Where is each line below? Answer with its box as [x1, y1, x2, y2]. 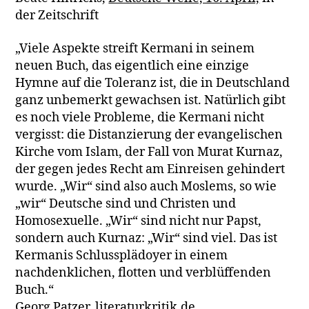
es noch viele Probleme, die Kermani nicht [15, 109, 265, 126]
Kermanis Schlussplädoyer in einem [15, 247, 228, 263]
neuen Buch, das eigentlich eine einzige [15, 57, 250, 74]
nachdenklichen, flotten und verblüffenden [15, 264, 272, 281]
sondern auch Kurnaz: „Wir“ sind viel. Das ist [15, 230, 278, 246]
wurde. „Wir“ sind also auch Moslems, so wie [15, 178, 277, 195]
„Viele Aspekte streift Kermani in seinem [15, 40, 255, 57]
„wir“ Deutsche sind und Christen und [15, 195, 237, 212]
